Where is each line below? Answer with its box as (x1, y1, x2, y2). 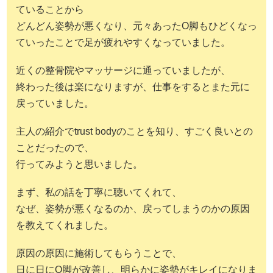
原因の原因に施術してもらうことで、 (16, 248, 182, 259)
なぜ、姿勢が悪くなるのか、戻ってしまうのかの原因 (16, 204, 250, 214)
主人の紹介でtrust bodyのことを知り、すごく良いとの (16, 126, 253, 137)
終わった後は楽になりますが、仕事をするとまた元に (16, 81, 250, 92)
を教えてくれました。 (16, 220, 113, 231)
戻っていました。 (16, 97, 94, 108)
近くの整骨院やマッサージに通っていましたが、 (16, 65, 230, 76)
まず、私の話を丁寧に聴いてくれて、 (16, 187, 182, 198)
